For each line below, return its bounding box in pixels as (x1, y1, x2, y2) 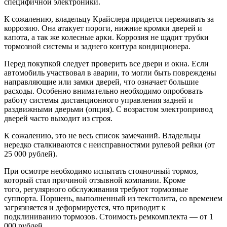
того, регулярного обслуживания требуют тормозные (4, 184, 188, 194)
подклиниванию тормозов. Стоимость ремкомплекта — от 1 (4, 212, 213, 221)
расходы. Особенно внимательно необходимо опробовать (4, 86, 203, 95)
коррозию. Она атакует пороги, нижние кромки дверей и (4, 23, 202, 32)
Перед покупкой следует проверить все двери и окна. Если (4, 59, 209, 68)
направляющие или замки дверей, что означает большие (4, 77, 199, 86)
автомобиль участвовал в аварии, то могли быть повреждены (4, 68, 216, 77)
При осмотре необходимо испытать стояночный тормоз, (4, 166, 198, 175)
